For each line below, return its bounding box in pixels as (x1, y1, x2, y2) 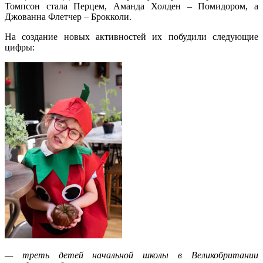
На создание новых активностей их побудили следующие (5, 31, 258, 42)
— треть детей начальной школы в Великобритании (5, 249, 258, 260)
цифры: (5, 42, 35, 52)
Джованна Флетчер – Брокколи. (5, 11, 131, 22)
